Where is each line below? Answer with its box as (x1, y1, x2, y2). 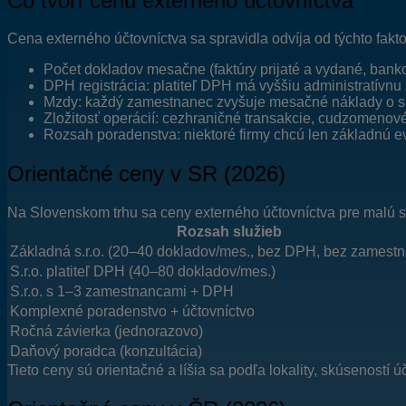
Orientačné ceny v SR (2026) (7, 161, 285, 187)
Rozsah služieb (177, 224, 282, 240)
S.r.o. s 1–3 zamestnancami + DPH (10, 284, 234, 300)
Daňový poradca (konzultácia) (10, 343, 202, 360)
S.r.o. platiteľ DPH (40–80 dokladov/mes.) (10, 264, 275, 280)
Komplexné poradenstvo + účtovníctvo (10, 304, 255, 320)
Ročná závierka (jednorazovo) (10, 324, 203, 340)
